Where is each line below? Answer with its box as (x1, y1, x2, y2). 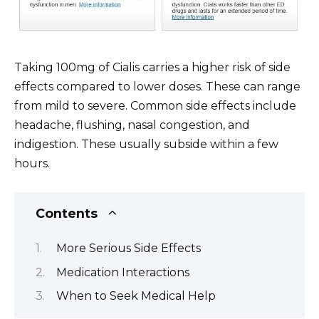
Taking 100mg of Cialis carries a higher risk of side (14, 60, 291, 74)
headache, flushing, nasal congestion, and (14, 117, 250, 132)
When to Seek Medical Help (56, 288, 216, 303)
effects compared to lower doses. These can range (14, 79, 300, 93)
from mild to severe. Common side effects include (14, 98, 296, 113)
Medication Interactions (56, 265, 189, 279)
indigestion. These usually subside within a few (14, 137, 278, 151)
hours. (14, 156, 50, 170)
